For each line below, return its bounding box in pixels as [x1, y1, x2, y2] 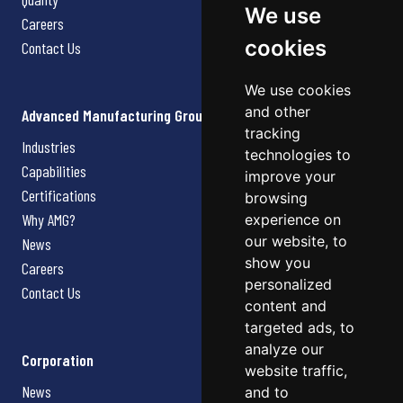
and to [245, 383, 289, 401]
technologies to [245, 146, 351, 164]
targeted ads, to [245, 318, 354, 336]
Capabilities [22, 161, 86, 182]
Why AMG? [22, 210, 76, 230]
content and [245, 297, 327, 315]
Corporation [22, 350, 94, 371]
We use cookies [245, 81, 351, 99]
